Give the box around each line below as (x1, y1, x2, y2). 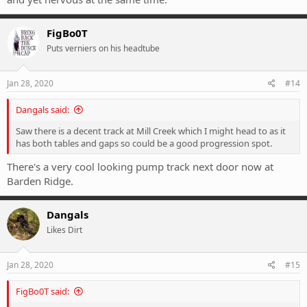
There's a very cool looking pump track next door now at (7, 159, 273, 173)
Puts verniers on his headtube (47, 42, 160, 54)
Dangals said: (16, 103, 69, 116)
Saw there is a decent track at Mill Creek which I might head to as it (16, 125, 286, 138)
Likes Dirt (47, 223, 82, 236)
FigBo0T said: (16, 285, 69, 298)
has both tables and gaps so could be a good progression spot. (16, 137, 272, 150)
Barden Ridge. (7, 173, 73, 188)
